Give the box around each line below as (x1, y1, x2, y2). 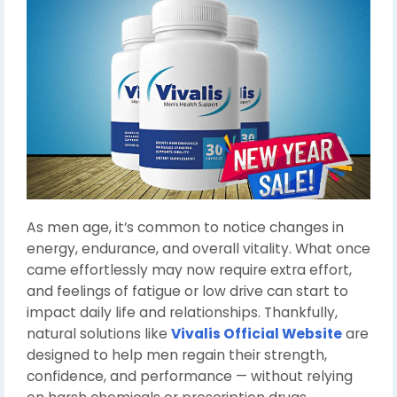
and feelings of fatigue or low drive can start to (27, 282, 348, 301)
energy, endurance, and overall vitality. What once (27, 239, 370, 259)
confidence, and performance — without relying (27, 367, 353, 386)
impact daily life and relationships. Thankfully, (27, 303, 338, 323)
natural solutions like (27, 324, 171, 344)
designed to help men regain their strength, (27, 346, 327, 365)
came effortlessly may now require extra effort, (27, 261, 352, 280)
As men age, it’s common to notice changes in (27, 218, 344, 237)
